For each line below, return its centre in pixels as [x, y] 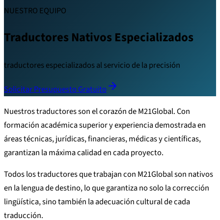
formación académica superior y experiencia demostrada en [105, 125]
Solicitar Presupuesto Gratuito [55, 90]
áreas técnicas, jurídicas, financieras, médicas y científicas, [102, 139]
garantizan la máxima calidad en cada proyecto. [84, 152]
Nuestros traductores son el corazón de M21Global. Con [97, 111]
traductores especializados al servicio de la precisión [92, 65]
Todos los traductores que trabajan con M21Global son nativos [109, 175]
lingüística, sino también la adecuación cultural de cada [97, 202]
